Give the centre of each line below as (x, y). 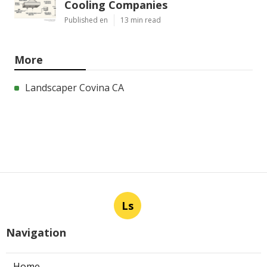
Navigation (36, 232)
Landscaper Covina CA (74, 87)
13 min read (141, 20)
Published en (86, 20)
